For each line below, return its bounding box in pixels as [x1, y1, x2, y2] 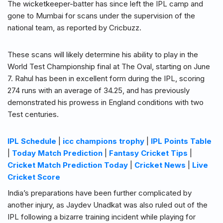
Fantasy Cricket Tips [109, 148, 188, 158]
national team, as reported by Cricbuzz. [7, 23, 141, 33]
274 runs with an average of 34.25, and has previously [7, 86, 190, 96]
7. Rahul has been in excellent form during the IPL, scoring [7, 74, 205, 84]
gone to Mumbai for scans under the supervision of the [7, 11, 195, 21]
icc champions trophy [63, 136, 144, 146]
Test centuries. [7, 110, 59, 119]
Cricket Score [7, 172, 60, 182]
